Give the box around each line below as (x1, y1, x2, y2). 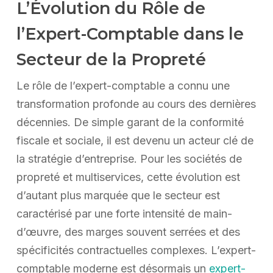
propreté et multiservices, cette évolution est (16, 170, 240, 183)
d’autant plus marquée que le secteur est (16, 188, 220, 202)
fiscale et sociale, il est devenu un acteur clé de (16, 133, 253, 147)
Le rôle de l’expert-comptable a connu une (16, 79, 230, 92)
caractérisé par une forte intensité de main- (16, 207, 232, 220)
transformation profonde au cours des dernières (16, 97, 256, 110)
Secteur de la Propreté (16, 49, 206, 69)
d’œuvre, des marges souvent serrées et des (16, 225, 240, 238)
